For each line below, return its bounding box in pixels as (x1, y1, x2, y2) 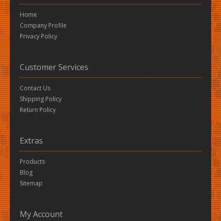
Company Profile (20, 21, 67, 30)
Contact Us (20, 84, 50, 92)
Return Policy (20, 106, 56, 114)
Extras (20, 135, 43, 146)
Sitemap (20, 179, 42, 187)
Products (20, 157, 45, 166)
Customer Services (20, 62, 88, 73)
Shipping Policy (20, 95, 62, 103)
